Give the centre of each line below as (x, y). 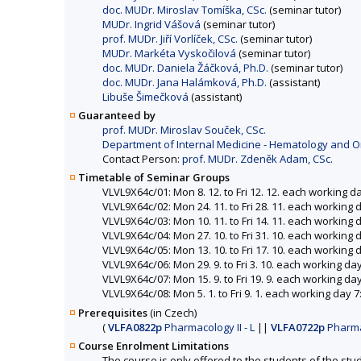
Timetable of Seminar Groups (154, 178)
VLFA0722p (298, 327)
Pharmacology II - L (208, 327)
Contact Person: (142, 159)
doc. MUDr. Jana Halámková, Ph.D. (185, 83)
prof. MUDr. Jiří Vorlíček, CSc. (170, 39)
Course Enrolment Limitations (154, 345)
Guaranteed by (117, 116)
